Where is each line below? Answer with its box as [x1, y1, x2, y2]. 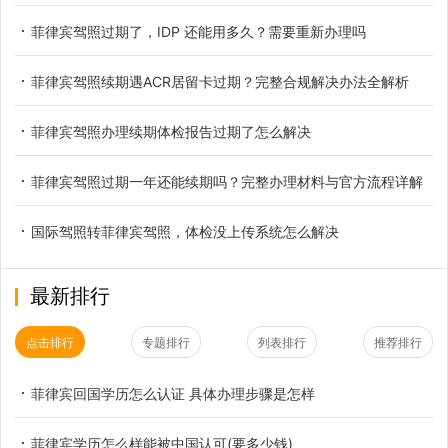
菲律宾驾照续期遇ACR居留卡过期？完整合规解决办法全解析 [31, 72, 409, 90]
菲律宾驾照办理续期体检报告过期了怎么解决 [31, 122, 311, 140]
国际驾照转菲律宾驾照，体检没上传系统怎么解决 [31, 222, 339, 240]
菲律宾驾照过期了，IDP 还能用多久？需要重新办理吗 [31, 22, 366, 40]
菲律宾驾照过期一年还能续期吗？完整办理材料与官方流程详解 [31, 172, 423, 190]
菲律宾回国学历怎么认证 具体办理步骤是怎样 [31, 384, 315, 402]
